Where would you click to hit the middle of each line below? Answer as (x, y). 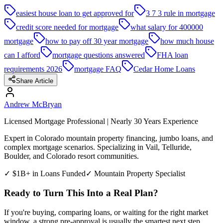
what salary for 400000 (167, 27)
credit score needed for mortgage (67, 27)
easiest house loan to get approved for (75, 13)
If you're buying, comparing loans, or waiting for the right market (106, 212)
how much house (187, 41)
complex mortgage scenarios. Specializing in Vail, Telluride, (98, 147)
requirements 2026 (33, 69)
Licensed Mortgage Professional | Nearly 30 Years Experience (101, 121)
